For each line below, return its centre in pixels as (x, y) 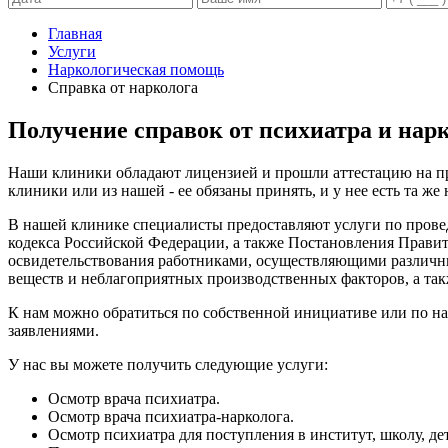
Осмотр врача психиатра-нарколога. (171, 416)
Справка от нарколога (123, 87)
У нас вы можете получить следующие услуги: (168, 364)
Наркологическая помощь (136, 69)
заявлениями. (53, 330)
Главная (75, 33)
